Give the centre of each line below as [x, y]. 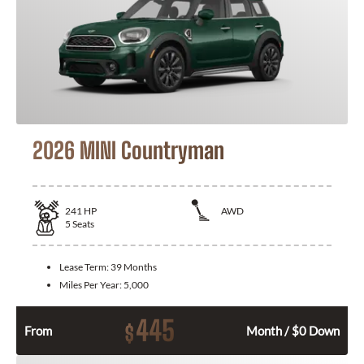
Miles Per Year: [91, 285]
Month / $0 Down [293, 331]
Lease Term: [85, 267]
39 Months [134, 267]
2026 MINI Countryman [128, 150]
